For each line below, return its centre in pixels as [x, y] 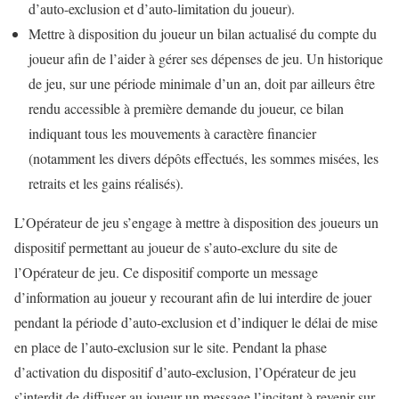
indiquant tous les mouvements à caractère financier [172, 133]
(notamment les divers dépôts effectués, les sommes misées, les [204, 158]
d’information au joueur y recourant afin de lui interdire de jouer [193, 297]
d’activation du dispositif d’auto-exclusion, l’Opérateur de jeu [185, 371]
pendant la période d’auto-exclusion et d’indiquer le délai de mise [196, 322]
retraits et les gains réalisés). [106, 183]
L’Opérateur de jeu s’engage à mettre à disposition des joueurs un [196, 222]
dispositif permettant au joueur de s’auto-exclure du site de [176, 247]
